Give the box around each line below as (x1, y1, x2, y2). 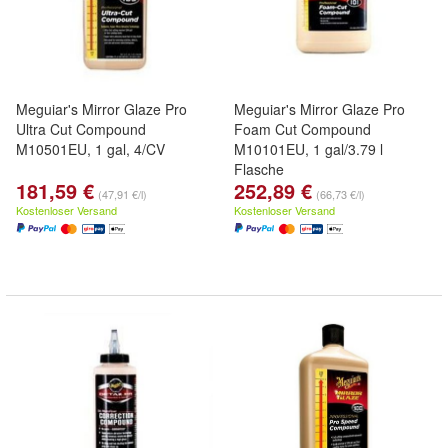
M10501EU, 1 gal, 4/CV (16, 139, 165, 159)
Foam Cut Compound (234, 119, 371, 139)
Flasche (234, 159, 284, 179)
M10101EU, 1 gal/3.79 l (234, 139, 383, 159)
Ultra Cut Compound (16, 119, 146, 139)
